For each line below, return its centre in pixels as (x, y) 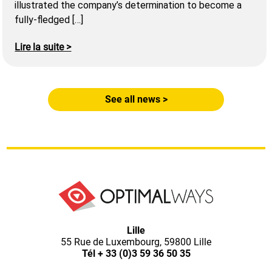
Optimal (186, 229)
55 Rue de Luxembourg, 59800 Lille (136, 242)
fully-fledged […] (49, 20)
